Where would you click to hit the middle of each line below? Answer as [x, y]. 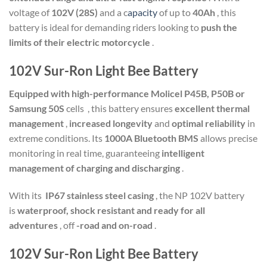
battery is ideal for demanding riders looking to [105, 27]
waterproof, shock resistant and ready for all [111, 210]
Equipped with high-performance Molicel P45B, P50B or [127, 94]
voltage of [30, 13]
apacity [142, 13]
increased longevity [112, 123]
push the [219, 27]
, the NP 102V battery [200, 195]
